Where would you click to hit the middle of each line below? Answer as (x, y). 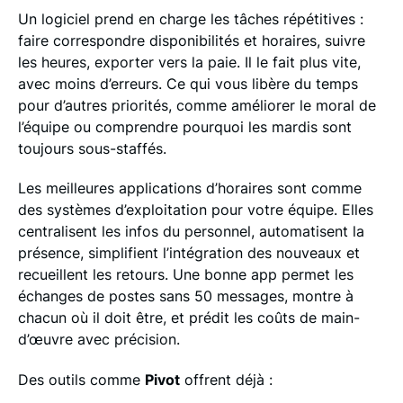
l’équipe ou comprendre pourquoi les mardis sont (184, 126)
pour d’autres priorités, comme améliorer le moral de (197, 105)
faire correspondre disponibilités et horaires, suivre (191, 40)
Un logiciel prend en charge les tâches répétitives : (190, 18)
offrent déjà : (226, 379)
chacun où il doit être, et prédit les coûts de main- (188, 318)
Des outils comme (81, 379)
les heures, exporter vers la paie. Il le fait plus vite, (189, 62)
